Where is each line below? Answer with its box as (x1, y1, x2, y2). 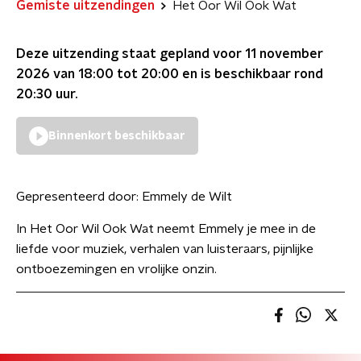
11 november (245, 48, 323, 60)
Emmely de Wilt (142, 190, 232, 203)
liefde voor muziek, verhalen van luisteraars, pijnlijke (16, 243, 313, 255)
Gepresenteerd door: (16, 190, 142, 203)
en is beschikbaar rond (179, 68, 323, 81)
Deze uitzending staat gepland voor (16, 48, 245, 60)
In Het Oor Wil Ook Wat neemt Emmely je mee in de (16, 222, 316, 235)
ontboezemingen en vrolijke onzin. (16, 263, 217, 276)
